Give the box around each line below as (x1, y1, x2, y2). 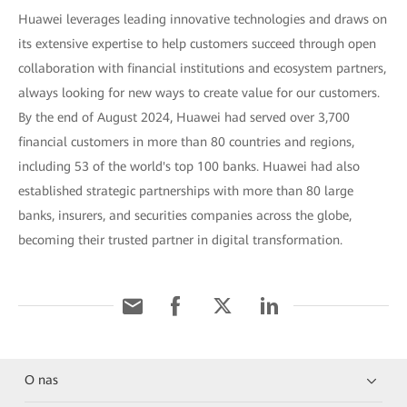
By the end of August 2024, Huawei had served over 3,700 (18, 110, 350, 124)
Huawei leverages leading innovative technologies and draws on (18, 12, 387, 26)
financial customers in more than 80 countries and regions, (18, 134, 354, 149)
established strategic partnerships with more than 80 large (18, 184, 353, 198)
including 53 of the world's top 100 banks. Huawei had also (18, 159, 360, 174)
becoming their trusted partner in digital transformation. (18, 233, 342, 247)
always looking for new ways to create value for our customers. (18, 85, 380, 100)
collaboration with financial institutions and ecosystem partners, (18, 61, 386, 75)
